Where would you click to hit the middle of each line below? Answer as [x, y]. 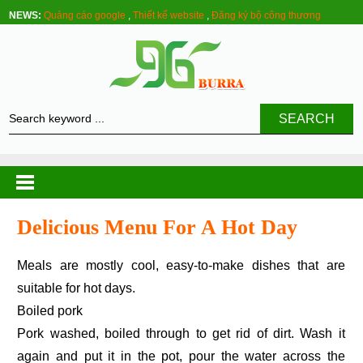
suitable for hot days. [77, 288]
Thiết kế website [169, 15]
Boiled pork [50, 311]
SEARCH [307, 119]
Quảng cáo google [85, 15]
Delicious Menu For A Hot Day [158, 227]
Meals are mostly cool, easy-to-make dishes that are [23, 266]
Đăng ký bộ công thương [267, 15]
